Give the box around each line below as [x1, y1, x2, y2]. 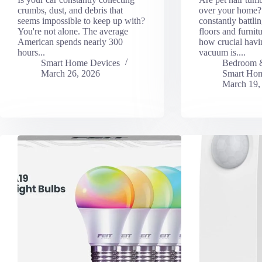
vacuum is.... [198, 47, 246, 57]
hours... [18, 47, 45, 57]
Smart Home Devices [41, 57, 120, 68]
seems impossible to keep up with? [18, 15, 145, 26]
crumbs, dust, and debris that [18, 5, 123, 15]
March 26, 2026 [41, 68, 100, 78]
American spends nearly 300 [18, 36, 123, 47]
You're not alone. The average [18, 26, 128, 36]
